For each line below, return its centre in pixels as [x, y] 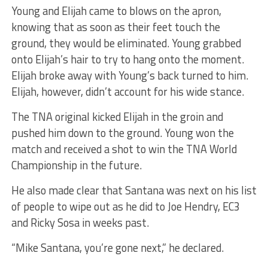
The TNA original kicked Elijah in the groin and [117, 116]
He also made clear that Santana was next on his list [134, 190]
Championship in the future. [76, 165]
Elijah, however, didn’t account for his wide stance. [127, 91]
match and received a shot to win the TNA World [124, 149]
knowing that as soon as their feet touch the [115, 27]
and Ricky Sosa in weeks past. [80, 222]
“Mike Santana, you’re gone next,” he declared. [117, 247]
